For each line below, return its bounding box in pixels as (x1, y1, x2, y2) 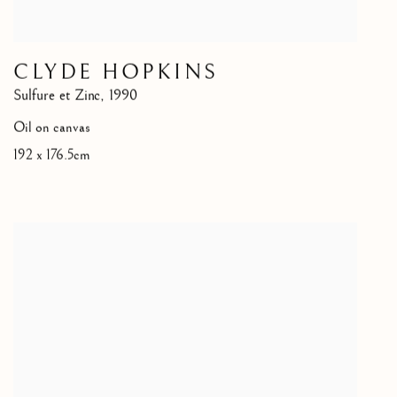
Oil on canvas (13, 120, 90, 137)
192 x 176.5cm (13, 147, 90, 165)
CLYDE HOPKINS (13, 60, 219, 86)
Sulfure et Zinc (13, 87, 100, 105)
